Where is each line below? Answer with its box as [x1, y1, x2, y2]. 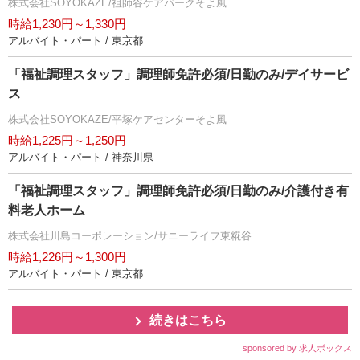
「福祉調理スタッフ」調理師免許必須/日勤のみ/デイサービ [8, 67, 349, 82]
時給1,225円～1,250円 [8, 133, 126, 148]
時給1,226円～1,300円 [8, 250, 126, 264]
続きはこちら [149, 313, 227, 328]
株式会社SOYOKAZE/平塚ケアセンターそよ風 [8, 113, 227, 126]
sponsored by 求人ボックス [243, 343, 352, 354]
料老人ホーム [8, 203, 85, 218]
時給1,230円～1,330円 [8, 17, 126, 31]
